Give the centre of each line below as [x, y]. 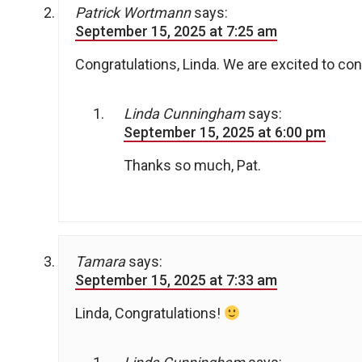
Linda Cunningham [184, 114]
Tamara [100, 262]
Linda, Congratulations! [149, 314]
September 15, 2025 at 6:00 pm [225, 133]
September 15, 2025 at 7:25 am [176, 32]
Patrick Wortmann [133, 13]
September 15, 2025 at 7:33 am [176, 280]
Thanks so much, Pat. [192, 166]
